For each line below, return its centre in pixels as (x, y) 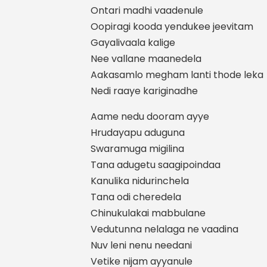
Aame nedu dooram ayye (150, 117)
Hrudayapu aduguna (138, 133)
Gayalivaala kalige (133, 43)
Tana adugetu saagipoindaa (156, 165)
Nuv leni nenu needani (141, 245)
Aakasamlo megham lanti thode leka (177, 75)
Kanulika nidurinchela (140, 181)
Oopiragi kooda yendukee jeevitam (172, 27)
